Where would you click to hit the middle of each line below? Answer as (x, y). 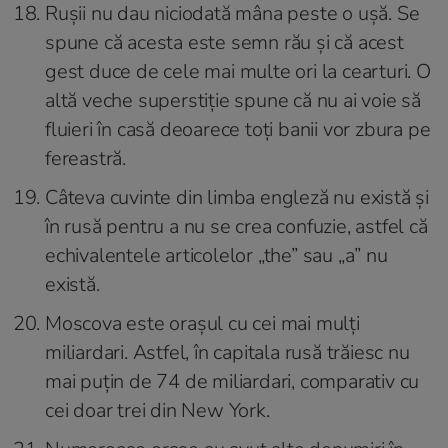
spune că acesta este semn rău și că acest (224, 43)
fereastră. (86, 159)
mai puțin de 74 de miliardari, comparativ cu (232, 382)
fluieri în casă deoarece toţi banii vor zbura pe (238, 130)
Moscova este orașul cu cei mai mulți (202, 324)
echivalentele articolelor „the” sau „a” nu (216, 256)
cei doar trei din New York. (157, 411)
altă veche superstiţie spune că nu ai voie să (233, 101)
